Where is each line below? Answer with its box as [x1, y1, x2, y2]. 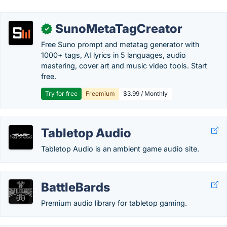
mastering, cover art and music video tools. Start [41, 61, 207, 70]
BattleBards [41, 180, 110, 195]
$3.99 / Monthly [123, 90, 168, 97]
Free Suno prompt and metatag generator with [41, 40, 200, 49]
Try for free [45, 90, 78, 97]
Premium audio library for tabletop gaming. [41, 199, 187, 207]
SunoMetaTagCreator [55, 21, 182, 36]
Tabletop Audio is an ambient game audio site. [41, 144, 199, 153]
